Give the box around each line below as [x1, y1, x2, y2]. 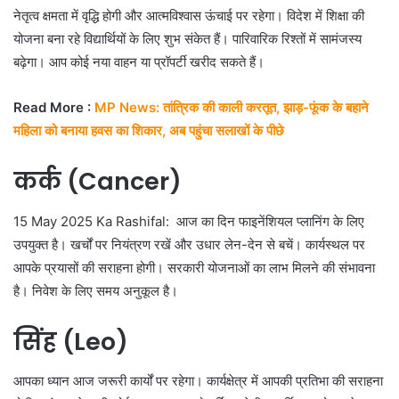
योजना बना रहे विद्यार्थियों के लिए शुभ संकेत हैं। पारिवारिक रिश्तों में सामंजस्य [13, 30, 362, 48]
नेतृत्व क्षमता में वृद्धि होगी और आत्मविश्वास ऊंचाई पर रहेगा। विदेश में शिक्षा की [13, 7, 364, 25]
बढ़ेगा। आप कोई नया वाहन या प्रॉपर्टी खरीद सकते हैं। [13, 53, 265, 71]
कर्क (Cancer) [13, 165, 182, 199]
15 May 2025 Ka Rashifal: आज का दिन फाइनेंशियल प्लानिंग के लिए [13, 212, 364, 230]
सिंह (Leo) [13, 324, 128, 358]
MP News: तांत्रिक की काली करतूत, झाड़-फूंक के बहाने [91, 99, 369, 117]
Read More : [13, 99, 91, 117]
